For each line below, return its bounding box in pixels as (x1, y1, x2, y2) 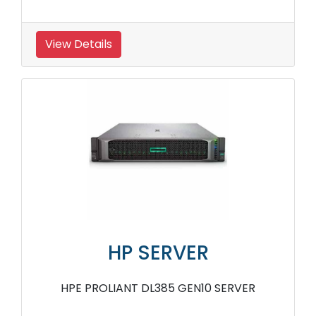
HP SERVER (107, 239, 209, 267)
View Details (45, 36, 112, 53)
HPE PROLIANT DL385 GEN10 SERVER (61, 280, 255, 297)
